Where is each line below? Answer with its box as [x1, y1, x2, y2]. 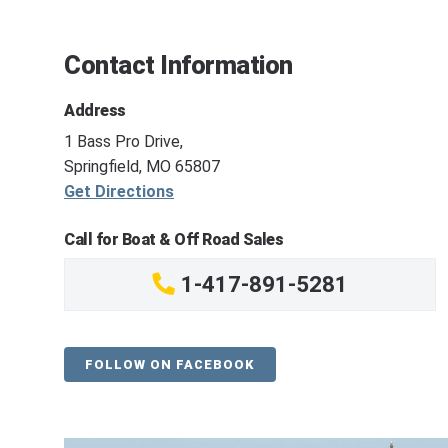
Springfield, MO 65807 [64, 157, 220, 177]
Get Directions [64, 182, 174, 202]
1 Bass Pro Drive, [64, 132, 183, 152]
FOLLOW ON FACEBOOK [85, 356, 255, 372]
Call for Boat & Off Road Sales [64, 229, 283, 249]
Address [64, 100, 126, 120]
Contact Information [64, 51, 293, 81]
